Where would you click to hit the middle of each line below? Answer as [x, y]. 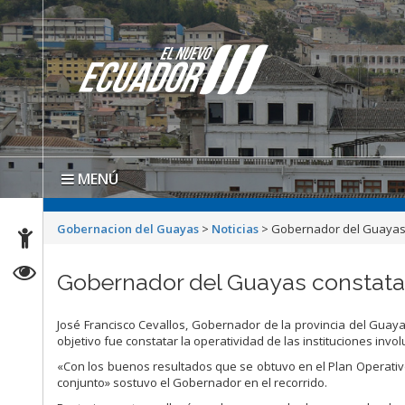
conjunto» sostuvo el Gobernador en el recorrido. [193, 383]
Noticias [235, 229]
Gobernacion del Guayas [128, 229]
